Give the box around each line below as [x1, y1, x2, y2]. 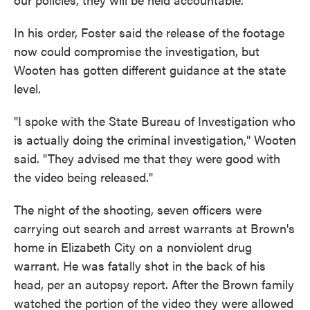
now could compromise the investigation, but [14, 42, 259, 60]
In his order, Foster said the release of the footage [14, 24, 284, 41]
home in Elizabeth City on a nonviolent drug [14, 238, 252, 255]
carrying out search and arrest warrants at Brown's [14, 219, 295, 237]
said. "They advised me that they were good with [14, 149, 280, 167]
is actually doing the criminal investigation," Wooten [14, 131, 296, 148]
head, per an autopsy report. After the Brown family [14, 275, 294, 293]
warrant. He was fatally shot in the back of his [14, 257, 266, 274]
